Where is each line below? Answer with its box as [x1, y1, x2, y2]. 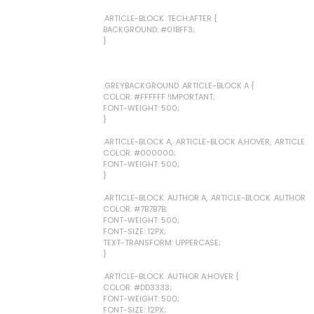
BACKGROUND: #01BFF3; [103, 24, 195, 35]
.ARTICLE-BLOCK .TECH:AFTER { [103, 13, 217, 24]
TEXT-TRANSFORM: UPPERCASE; [103, 237, 221, 248]
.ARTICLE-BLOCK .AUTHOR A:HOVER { [103, 271, 239, 282]
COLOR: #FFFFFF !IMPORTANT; [103, 91, 215, 102]
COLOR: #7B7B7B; [103, 203, 168, 214]
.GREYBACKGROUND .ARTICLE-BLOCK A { [103, 80, 254, 91]
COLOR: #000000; [103, 147, 176, 158]
